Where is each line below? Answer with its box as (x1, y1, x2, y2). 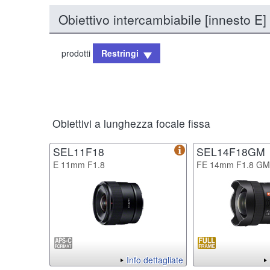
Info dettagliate (127, 253, 183, 266)
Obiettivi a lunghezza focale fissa (52, 115, 210, 131)
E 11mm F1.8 (53, 158, 105, 171)
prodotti (61, 46, 93, 59)
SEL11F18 (53, 143, 104, 159)
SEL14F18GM (196, 143, 265, 159)
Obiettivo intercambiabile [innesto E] (58, 10, 266, 28)
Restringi (101, 46, 139, 59)
